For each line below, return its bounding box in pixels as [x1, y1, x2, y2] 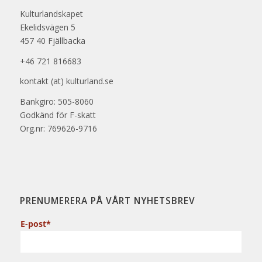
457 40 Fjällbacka [19, 35, 85, 46]
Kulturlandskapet [19, 8, 83, 19]
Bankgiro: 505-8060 [19, 96, 94, 108]
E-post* [20, 218, 51, 230]
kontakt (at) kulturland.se [19, 75, 113, 87]
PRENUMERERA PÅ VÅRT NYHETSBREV [19, 195, 195, 208]
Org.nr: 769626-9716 [19, 123, 97, 135]
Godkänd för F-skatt [19, 109, 96, 121]
